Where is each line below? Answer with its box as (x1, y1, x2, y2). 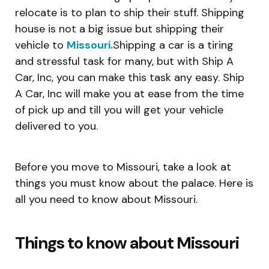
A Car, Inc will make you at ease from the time (15, 86, 244, 101)
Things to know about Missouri (15, 231, 239, 254)
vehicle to (15, 37, 67, 52)
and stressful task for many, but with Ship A (15, 53, 234, 68)
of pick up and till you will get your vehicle (15, 102, 223, 117)
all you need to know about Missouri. (15, 192, 198, 207)
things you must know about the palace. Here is (15, 175, 253, 190)
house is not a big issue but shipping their (15, 21, 224, 36)
